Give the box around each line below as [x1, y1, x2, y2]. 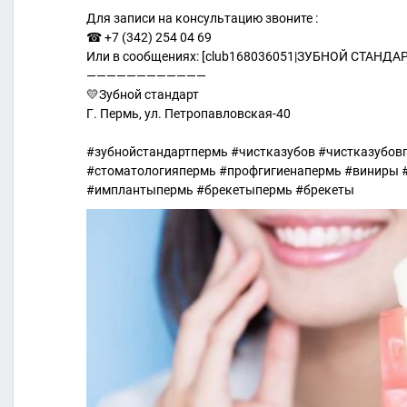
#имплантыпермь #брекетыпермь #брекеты [86, 182, 354, 197]
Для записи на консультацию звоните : [86, 10, 318, 25]
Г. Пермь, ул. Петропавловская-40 [86, 105, 291, 121]
